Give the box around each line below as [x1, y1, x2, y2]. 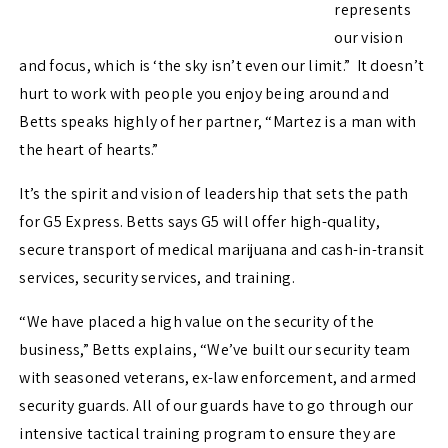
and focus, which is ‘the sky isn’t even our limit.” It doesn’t [19, 55, 425, 77]
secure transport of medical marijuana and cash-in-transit [19, 239, 425, 261]
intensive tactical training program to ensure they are [19, 423, 396, 445]
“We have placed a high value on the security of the [19, 311, 375, 333]
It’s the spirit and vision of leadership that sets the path [19, 183, 409, 205]
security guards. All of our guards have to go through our [19, 395, 414, 417]
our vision [334, 27, 403, 49]
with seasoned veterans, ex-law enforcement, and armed [19, 367, 417, 389]
